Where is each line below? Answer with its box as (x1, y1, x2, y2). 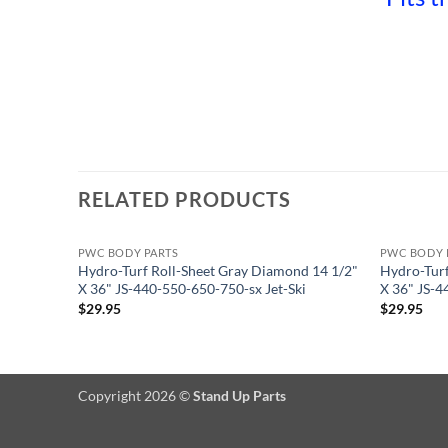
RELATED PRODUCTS (78, 187, 291, 212)
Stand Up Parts (193, 386, 286, 404)
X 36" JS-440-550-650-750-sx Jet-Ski (77, 280, 306, 298)
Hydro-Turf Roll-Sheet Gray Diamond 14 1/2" (77, 262, 358, 280)
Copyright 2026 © (78, 386, 193, 404)
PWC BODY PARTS (77, 246, 179, 260)
